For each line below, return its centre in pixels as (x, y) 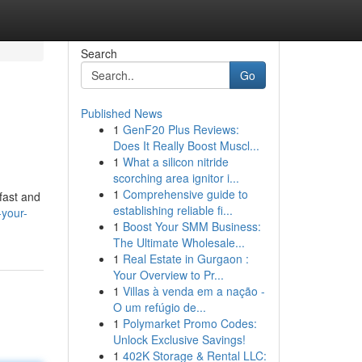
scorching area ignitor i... (176, 178)
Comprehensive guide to (185, 194)
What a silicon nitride (175, 162)
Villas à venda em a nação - (194, 291)
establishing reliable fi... (173, 210)
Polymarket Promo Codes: (189, 323)
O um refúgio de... (159, 307)
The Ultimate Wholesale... (179, 242)
